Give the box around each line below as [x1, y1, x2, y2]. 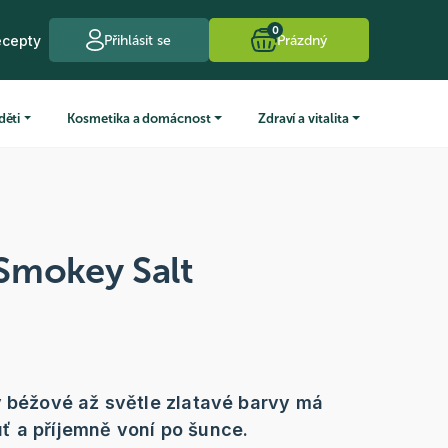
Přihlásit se [104, 31, 172, 49]
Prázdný [276, 31, 327, 49]
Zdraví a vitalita [257, 110, 349, 126]
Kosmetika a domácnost [67, 110, 211, 126]
